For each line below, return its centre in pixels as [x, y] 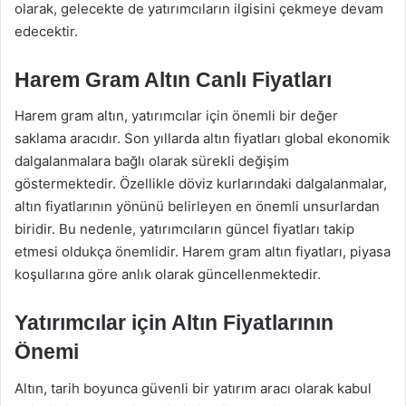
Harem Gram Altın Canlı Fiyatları [173, 79]
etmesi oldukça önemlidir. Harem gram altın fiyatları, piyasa [203, 251]
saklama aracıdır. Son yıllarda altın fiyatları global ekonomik [202, 138]
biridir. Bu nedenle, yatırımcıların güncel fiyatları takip [184, 229]
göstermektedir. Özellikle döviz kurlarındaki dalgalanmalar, [201, 184]
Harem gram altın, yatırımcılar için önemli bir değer [176, 116]
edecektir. [46, 31]
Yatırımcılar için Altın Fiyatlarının [174, 323]
